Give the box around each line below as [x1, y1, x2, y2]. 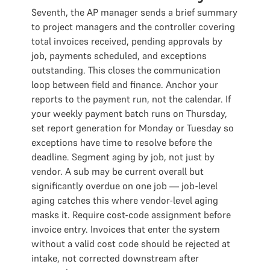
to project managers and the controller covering [31, 20, 235, 33]
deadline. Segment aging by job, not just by [31, 151, 215, 163]
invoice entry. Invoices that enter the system [31, 223, 220, 235]
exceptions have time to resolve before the [31, 136, 212, 148]
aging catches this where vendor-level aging [31, 194, 218, 206]
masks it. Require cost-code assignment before [31, 209, 231, 221]
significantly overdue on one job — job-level [31, 180, 218, 192]
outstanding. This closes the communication [31, 64, 221, 76]
